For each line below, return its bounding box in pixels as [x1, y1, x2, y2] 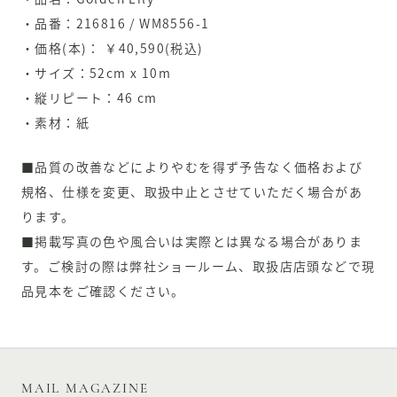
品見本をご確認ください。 [21, 282, 185, 300]
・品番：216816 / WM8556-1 [21, 13, 210, 32]
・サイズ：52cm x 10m [21, 63, 171, 82]
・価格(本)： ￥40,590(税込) [21, 38, 204, 57]
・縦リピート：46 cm [21, 88, 158, 106]
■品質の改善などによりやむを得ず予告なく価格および [21, 158, 362, 176]
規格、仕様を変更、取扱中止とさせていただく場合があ [21, 183, 362, 201]
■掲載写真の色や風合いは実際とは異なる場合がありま [21, 232, 362, 251]
